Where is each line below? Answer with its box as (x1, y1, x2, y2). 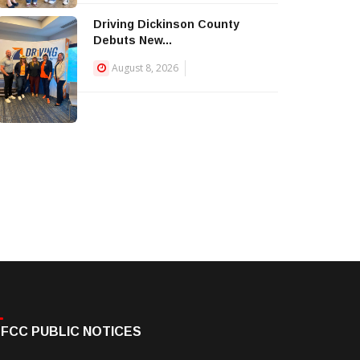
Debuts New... (93, 34, 172, 47)
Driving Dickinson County (93, 18, 239, 31)
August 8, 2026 (112, 61, 178, 75)
